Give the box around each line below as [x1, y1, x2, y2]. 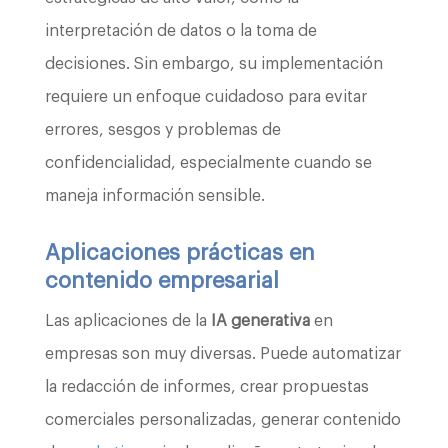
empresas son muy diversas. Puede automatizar [44, 345, 401, 362]
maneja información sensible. [44, 187, 265, 204]
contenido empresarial [44, 269, 279, 292]
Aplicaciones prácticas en [44, 241, 315, 264]
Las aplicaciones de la [44, 312, 211, 329]
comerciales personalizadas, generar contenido [44, 411, 401, 428]
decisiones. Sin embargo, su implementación [44, 55, 383, 72]
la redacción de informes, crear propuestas [44, 378, 369, 395]
